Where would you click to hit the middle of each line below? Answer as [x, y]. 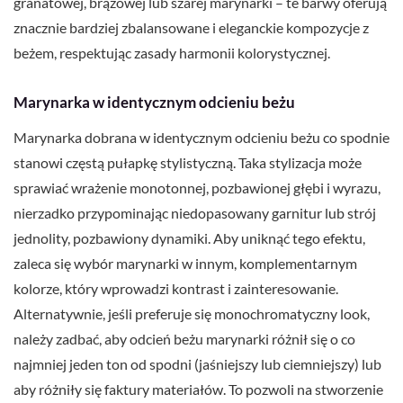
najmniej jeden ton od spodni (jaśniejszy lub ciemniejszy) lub [197, 364]
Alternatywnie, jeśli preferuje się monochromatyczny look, [192, 314]
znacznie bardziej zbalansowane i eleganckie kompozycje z [191, 28]
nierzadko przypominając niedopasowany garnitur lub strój [195, 213]
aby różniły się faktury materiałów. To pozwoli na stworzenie [198, 390]
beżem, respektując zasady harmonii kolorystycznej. [172, 53]
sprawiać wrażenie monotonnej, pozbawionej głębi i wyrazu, [197, 188]
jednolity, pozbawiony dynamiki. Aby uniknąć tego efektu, [189, 238]
